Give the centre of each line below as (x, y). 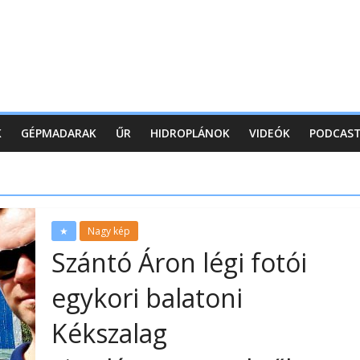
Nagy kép (109, 231)
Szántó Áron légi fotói (179, 262)
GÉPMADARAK (59, 133)
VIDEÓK (270, 133)
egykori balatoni (147, 298)
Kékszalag (109, 333)
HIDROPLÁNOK (190, 133)
